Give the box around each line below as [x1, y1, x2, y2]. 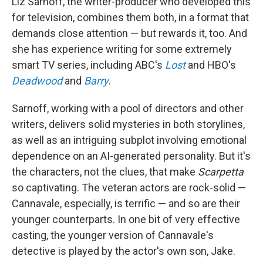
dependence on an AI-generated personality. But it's [12, 150, 251, 162]
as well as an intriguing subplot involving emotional [12, 134, 247, 146]
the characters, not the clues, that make [12, 166, 198, 178]
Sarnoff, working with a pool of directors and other [12, 102, 244, 114]
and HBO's [186, 59, 236, 71]
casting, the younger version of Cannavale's [12, 229, 214, 241]
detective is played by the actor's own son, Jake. [12, 245, 235, 257]
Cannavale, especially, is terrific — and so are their [12, 197, 240, 210]
